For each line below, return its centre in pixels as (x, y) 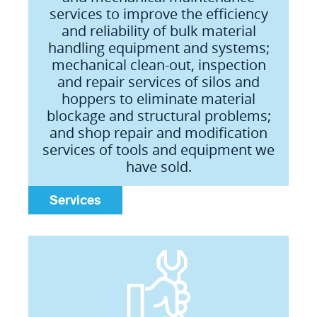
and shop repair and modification (158, 133)
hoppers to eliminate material (158, 99)
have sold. (158, 167)
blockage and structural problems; (158, 116)
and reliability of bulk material (158, 31)
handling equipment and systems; (158, 48)
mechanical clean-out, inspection (158, 65)
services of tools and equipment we (158, 150)
